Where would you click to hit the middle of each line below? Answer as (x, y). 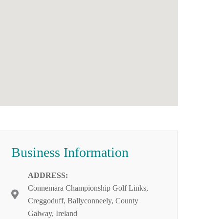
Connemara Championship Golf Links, (88, 188)
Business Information (70, 152)
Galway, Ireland (53, 213)
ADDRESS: (48, 175)
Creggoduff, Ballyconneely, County (83, 201)
